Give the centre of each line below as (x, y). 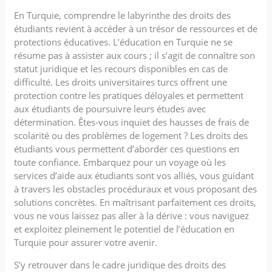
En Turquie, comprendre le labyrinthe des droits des (123, 15)
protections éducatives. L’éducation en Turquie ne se (124, 42)
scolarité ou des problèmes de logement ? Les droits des (131, 135)
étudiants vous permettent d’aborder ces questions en (127, 148)
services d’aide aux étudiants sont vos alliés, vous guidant (134, 175)
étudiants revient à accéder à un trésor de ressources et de (136, 28)
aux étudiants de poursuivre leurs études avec (110, 108)
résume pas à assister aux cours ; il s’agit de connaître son (135, 55)
